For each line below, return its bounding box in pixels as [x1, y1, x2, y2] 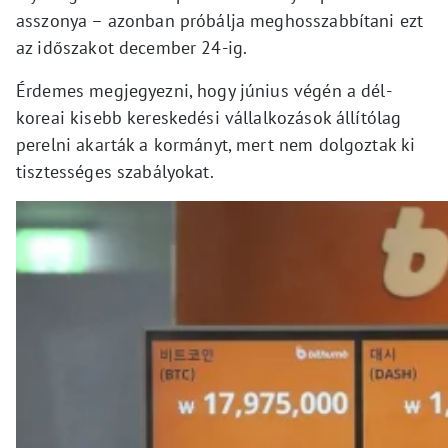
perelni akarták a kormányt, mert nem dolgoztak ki [16, 132, 416, 156]
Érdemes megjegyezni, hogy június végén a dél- [16, 78, 392, 102]
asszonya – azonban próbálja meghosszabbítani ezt [16, 8, 424, 32]
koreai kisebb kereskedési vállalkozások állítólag [16, 105, 402, 129]
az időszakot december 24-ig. [16, 35, 248, 59]
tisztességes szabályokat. [16, 159, 214, 183]
